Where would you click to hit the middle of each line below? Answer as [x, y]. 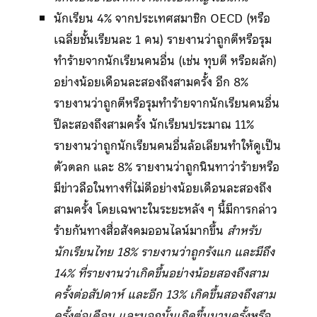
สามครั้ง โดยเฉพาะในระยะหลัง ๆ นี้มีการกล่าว [165, 209]
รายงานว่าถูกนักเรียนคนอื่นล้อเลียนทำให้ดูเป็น [167, 145]
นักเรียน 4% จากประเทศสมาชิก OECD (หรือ [162, 18]
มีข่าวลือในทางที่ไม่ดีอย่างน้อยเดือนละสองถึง [162, 188]
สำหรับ [244, 230]
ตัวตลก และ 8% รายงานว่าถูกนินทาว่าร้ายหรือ [166, 167]
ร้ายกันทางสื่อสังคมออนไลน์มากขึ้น [140, 230]
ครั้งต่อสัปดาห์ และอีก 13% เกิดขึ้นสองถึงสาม [164, 294]
